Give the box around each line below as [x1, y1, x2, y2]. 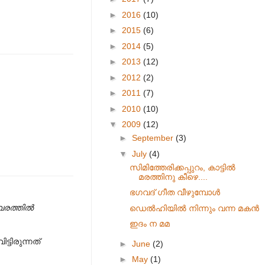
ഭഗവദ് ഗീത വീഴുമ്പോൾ [129, 188, 220, 197]
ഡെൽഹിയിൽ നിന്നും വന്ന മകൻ [129, 203, 259, 213]
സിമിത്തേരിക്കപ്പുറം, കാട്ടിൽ [129, 162, 235, 172]
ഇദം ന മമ [129, 219, 170, 228]
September [131, 133, 176, 143]
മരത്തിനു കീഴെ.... [138, 172, 208, 182]
